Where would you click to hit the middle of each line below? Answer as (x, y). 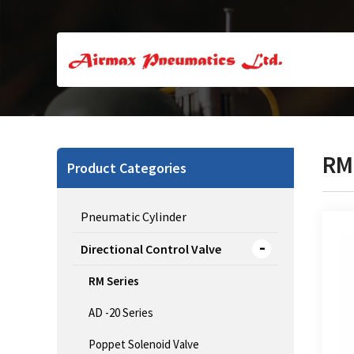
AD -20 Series (121, 313)
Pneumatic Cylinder (134, 217)
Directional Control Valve (151, 249)
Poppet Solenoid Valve (144, 345)
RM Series (114, 281)
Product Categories (127, 168)
